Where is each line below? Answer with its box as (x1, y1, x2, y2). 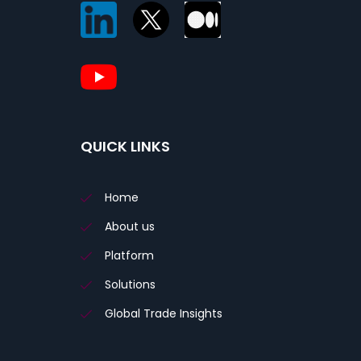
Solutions (105, 276, 156, 293)
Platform (105, 247, 154, 264)
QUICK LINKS (81, 136, 170, 157)
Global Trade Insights (105, 305, 222, 322)
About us (105, 218, 155, 235)
